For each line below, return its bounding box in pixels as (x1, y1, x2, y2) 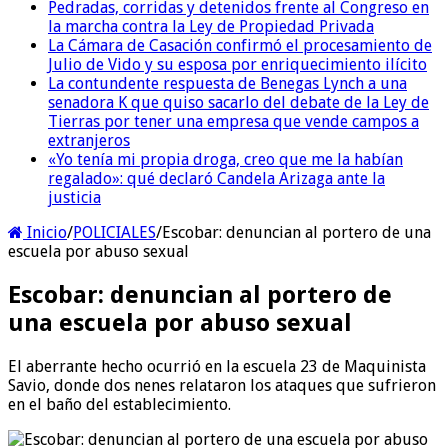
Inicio (23, 222, 67, 242)
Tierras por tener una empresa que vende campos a (48, 111, 419, 131)
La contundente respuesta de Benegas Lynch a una (48, 73, 407, 93)
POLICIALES (73, 222, 156, 242)
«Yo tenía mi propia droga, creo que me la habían (48, 149, 403, 169)
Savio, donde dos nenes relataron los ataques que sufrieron (8, 375, 436, 395)
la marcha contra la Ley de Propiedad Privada (48, 16, 374, 36)
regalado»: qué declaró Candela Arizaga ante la (48, 168, 385, 188)
